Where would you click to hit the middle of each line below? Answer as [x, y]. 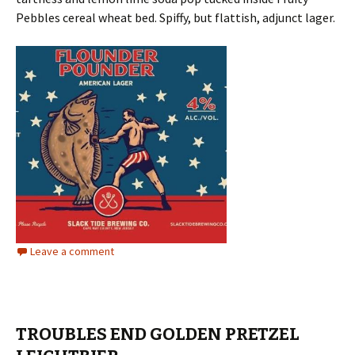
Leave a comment [72, 251]
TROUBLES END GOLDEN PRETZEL [158, 334]
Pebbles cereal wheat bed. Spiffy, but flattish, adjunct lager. [176, 17]
